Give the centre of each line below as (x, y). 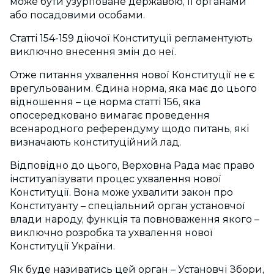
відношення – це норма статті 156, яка (105, 102)
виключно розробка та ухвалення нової (111, 233)
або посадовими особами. (77, 15)
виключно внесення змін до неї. (93, 52)
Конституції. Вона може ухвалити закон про (121, 193)
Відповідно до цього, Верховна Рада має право (132, 166)
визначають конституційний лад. (95, 143)
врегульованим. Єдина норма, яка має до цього (133, 89)
